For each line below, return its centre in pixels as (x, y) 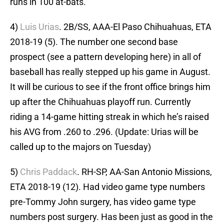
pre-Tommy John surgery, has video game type (103, 202)
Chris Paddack (48, 172)
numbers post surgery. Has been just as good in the (111, 217)
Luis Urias (39, 27)
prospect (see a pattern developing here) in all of (105, 57)
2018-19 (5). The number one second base (94, 42)
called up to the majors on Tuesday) (80, 147)
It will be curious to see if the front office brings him (110, 87)
